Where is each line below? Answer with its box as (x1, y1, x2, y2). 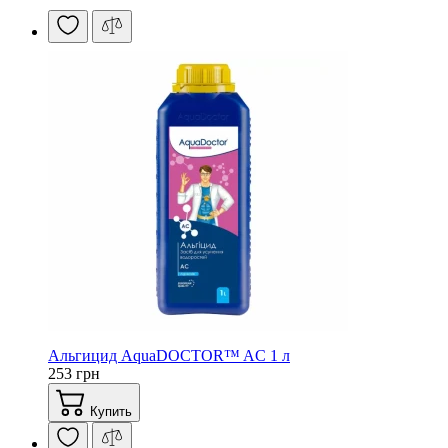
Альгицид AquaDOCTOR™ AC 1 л (48, 346, 290, 364)
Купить (86, 403, 132, 419)
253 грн (48, 364, 100, 382)
